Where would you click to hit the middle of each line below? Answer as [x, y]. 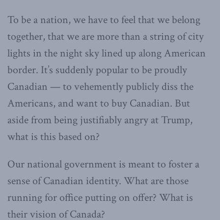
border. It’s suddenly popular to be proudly [97, 70]
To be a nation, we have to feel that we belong [104, 20]
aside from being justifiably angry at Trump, [100, 120]
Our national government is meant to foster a [103, 164]
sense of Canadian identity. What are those [98, 181]
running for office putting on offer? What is [100, 197]
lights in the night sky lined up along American [107, 53]
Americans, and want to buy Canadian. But [99, 103]
